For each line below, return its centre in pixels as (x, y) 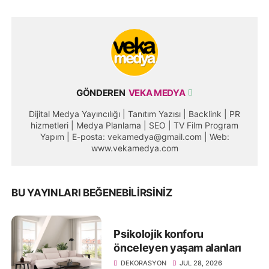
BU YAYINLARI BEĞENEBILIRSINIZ (92, 192)
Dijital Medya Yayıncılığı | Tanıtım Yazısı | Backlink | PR (134, 113)
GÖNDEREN (101, 92)
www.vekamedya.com (134, 148)
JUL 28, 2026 (201, 263)
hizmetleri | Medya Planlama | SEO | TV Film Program (134, 125)
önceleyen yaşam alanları (177, 247)
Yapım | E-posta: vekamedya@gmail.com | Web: (134, 136)
